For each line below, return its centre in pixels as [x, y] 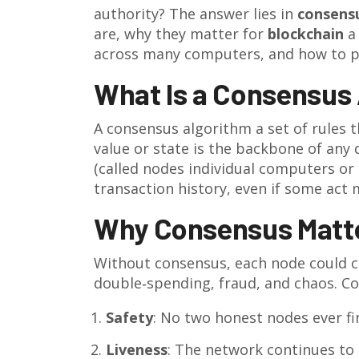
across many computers [177, 54]
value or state [141, 148]
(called [118, 168]
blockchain [306, 34]
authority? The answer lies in [196, 14]
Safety [129, 317]
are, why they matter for [181, 34]
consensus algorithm [179, 128]
